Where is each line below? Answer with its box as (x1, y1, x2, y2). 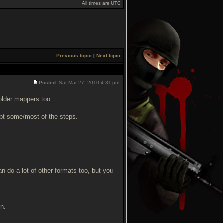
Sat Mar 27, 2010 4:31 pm (57, 80, 121, 85)
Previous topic (56, 53, 92, 58)
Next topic (96, 53, 120, 58)
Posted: (39, 80, 57, 85)
